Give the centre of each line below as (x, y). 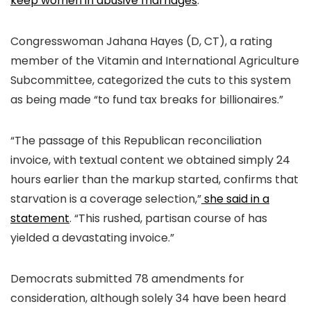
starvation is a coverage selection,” (106, 199)
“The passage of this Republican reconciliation (136, 140)
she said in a (235, 199)
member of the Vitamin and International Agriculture (155, 60)
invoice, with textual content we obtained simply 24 (150, 160)
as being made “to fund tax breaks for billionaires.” (147, 99)
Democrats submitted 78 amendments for (127, 278)
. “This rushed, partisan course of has (168, 218)
